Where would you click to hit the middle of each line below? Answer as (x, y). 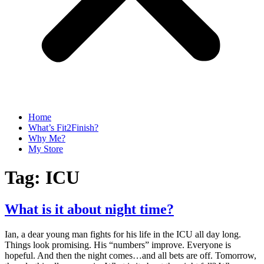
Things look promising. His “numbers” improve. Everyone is (118, 245)
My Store (46, 149)
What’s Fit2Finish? (63, 128)
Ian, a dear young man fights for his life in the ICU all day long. (123, 234)
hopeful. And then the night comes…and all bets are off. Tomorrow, (131, 255)
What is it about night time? (89, 209)
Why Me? (47, 138)
